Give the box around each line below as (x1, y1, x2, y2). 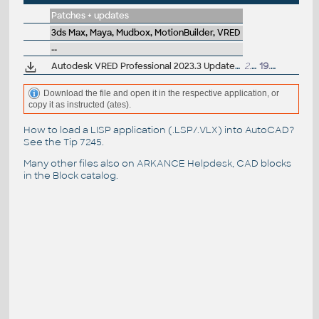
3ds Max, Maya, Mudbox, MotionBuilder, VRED (51, 27, 241, 39)
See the (23, 135, 63, 148)
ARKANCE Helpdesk (136, 157, 232, 169)
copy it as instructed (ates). (28, 100, 131, 110)
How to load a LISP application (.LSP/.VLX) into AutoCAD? (23, 123, 294, 136)
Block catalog (52, 169, 116, 182)
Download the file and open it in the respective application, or (43, 88, 279, 98)
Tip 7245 (63, 135, 102, 148)
